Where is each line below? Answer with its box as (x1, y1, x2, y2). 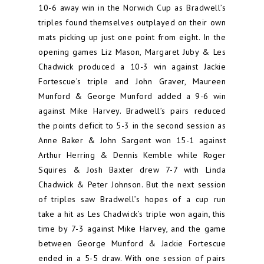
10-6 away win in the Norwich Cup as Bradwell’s (38, 2, 226, 13)
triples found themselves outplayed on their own (38, 17, 226, 28)
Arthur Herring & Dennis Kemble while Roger (38, 150, 226, 160)
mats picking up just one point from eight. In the (38, 32, 226, 42)
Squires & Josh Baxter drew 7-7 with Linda (38, 164, 226, 175)
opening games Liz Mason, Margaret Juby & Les (38, 47, 226, 57)
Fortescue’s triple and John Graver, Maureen (38, 76, 226, 87)
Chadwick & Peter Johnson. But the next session (38, 179, 226, 190)
